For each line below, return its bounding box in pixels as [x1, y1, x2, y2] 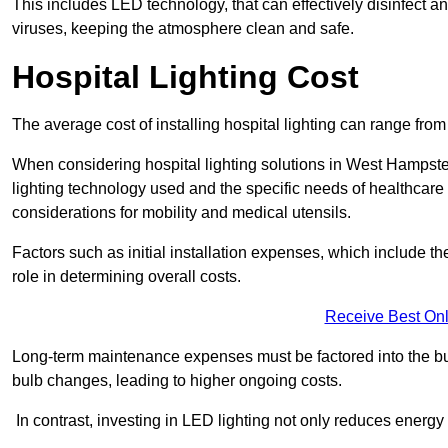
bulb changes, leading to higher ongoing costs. [12, 372, 342, 390]
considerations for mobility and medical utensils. [12, 204, 351, 222]
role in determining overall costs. [12, 268, 241, 286]
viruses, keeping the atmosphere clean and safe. [12, 20, 354, 38]
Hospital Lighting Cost [12, 59, 359, 96]
